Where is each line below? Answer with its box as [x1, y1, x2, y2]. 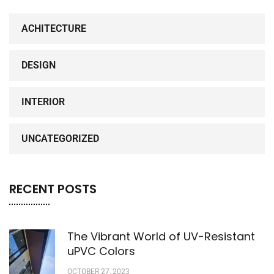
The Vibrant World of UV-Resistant [67, 228, 255, 244]
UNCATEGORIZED [21, 132, 99, 144]
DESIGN [21, 59, 56, 71]
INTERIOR [21, 95, 65, 108]
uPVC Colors [67, 243, 135, 259]
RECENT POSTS [9, 180, 97, 198]
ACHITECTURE [21, 22, 86, 34]
